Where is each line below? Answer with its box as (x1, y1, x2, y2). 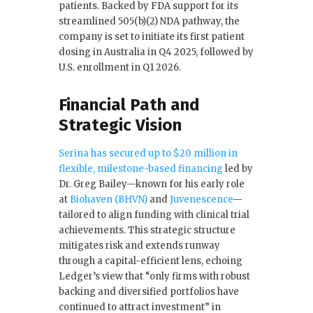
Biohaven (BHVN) (70, 194, 147, 206)
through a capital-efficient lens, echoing (59, 255, 242, 268)
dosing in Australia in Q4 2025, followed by (59, 46, 254, 59)
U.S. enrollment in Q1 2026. (59, 61, 181, 74)
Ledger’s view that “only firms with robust (59, 270, 250, 283)
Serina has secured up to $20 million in (59, 147, 238, 160)
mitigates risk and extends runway (59, 240, 220, 252)
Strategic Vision (59, 115, 182, 136)
